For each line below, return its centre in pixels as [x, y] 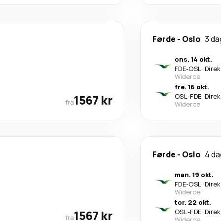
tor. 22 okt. [193, 202]
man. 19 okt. [194, 174]
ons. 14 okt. [193, 59]
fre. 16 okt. [192, 87]
